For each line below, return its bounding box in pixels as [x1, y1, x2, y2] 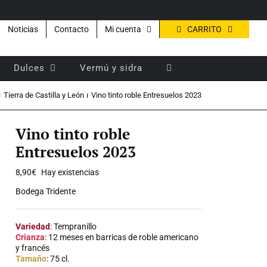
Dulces [14, 62, 45, 73]
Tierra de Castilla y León [3, 91, 84, 100]
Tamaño [15, 254, 47, 263]
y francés [15, 243, 50, 253]
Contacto [54, 24, 89, 34]
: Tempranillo [50, 222, 97, 231]
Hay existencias [41, 167, 100, 177]
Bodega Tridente [15, 187, 76, 196]
